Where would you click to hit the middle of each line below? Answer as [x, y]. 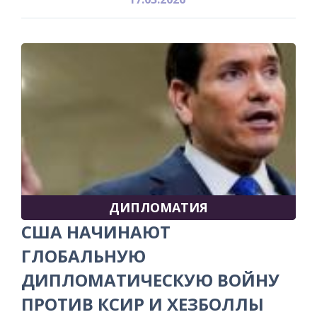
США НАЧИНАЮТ [96, 231]
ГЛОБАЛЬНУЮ [83, 255]
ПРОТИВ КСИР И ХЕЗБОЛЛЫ [143, 304]
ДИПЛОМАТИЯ [158, 207]
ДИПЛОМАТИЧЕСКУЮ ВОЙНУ [150, 279]
